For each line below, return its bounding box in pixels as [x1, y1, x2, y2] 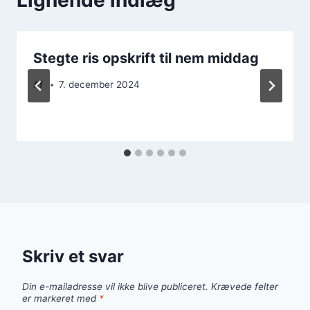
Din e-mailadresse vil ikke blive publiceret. [22, 281, 208, 293]
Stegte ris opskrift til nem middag [33, 49, 259, 66]
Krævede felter [211, 281, 278, 293]
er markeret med [22, 293, 99, 304]
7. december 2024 [59, 79, 140, 91]
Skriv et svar [22, 246, 124, 267]
